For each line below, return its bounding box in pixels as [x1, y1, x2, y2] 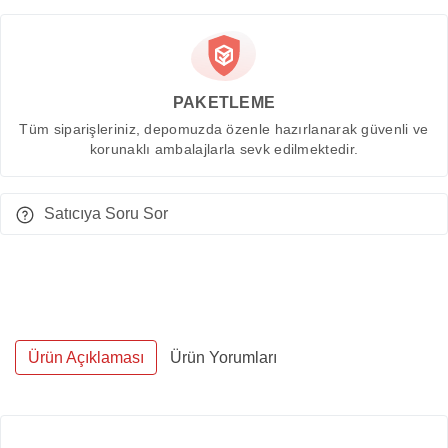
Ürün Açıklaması [28, 349, 144, 367]
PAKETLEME [172, 94, 276, 112]
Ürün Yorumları [170, 349, 277, 367]
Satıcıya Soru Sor [44, 205, 168, 223]
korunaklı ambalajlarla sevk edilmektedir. [89, 142, 359, 158]
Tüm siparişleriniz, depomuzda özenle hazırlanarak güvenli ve [19, 122, 429, 138]
